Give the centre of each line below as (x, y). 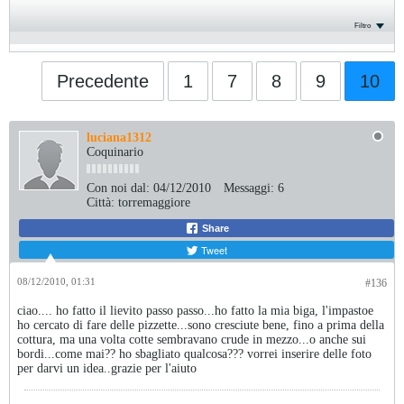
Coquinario (115, 152)
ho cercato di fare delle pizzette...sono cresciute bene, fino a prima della (201, 325)
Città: (101, 202)
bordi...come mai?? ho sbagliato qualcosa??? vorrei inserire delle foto (194, 354)
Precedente (103, 81)
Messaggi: (249, 188)
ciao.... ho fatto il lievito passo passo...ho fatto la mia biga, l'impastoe (195, 311)
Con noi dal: (118, 188)
